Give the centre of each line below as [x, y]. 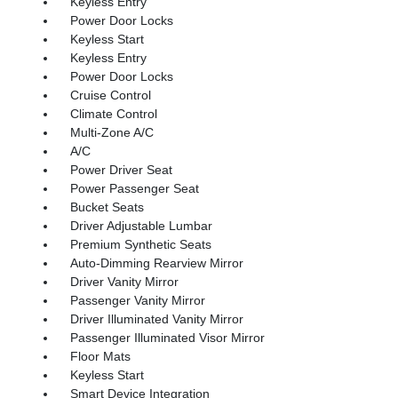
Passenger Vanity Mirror [137, 300]
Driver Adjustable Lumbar [141, 225]
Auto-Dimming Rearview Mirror [156, 263]
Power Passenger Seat [134, 188]
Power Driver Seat [121, 169]
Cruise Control [110, 95]
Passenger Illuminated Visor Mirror [167, 337]
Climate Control [113, 113]
